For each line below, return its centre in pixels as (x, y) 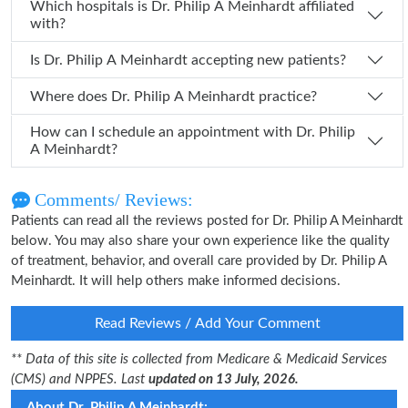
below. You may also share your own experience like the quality (200, 241)
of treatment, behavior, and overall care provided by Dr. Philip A (199, 261)
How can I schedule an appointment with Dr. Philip (163, 132)
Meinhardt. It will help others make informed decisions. (176, 281)
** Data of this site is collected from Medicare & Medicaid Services (199, 359)
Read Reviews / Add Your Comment (207, 323)
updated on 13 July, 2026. (224, 379)
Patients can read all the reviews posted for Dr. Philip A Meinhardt (207, 221)
